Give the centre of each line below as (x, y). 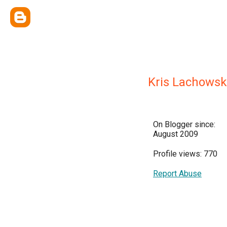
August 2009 (176, 134)
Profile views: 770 (185, 154)
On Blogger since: (184, 124)
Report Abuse (177, 174)
